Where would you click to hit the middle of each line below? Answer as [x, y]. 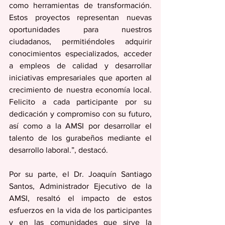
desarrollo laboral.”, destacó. [61, 150]
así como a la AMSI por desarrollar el [80, 126]
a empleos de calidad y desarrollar [80, 66]
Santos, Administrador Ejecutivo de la [80, 186]
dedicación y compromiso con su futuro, [80, 114]
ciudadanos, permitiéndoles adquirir [80, 41]
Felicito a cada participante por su [80, 102]
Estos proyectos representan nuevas [80, 17]
